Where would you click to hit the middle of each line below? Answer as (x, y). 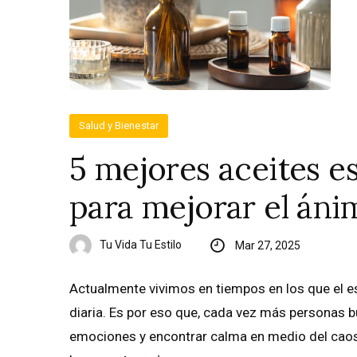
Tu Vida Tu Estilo (141, 244)
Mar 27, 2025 (267, 246)
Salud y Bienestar (119, 126)
